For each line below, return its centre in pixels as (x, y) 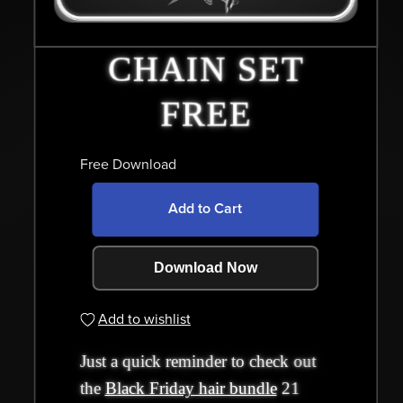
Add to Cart (206, 209)
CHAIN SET (206, 69)
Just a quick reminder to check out (197, 361)
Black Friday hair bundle (191, 388)
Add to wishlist (144, 319)
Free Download (128, 165)
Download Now (205, 268)
